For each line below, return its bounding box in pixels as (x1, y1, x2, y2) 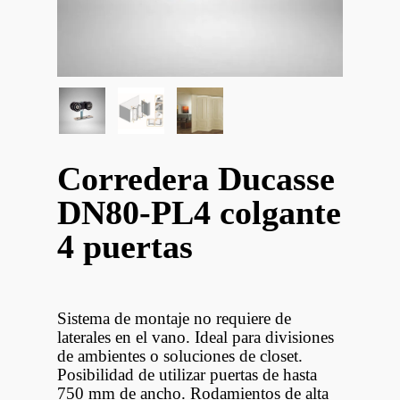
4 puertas (57, 228, 193, 265)
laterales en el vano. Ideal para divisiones (57, 328, 334, 346)
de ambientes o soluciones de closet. (57, 346, 303, 365)
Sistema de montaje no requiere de (57, 309, 291, 328)
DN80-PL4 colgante (57, 194, 341, 231)
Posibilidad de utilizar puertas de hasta (57, 365, 317, 384)
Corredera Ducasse (57, 160, 335, 197)
